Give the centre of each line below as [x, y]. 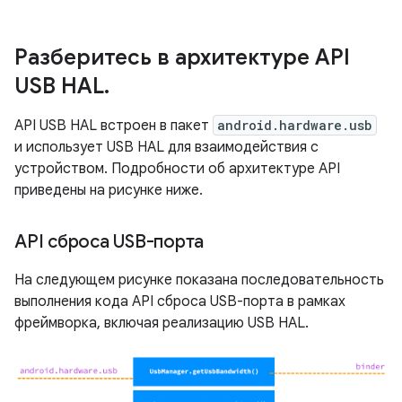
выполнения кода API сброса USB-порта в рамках [180, 301]
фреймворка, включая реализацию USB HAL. [162, 323]
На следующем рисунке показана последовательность [199, 280]
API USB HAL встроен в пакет [114, 126]
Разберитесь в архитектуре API [182, 57]
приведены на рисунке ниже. [109, 190]
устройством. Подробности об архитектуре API [177, 169]
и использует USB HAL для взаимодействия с [166, 147]
